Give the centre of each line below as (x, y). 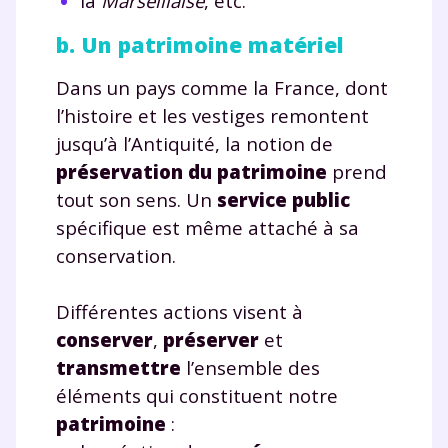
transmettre (118, 367)
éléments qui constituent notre (197, 395)
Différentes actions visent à (179, 311)
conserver (104, 339)
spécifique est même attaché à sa (207, 227)
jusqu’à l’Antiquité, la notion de (194, 143)
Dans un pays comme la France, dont (222, 87)
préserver (211, 339)
